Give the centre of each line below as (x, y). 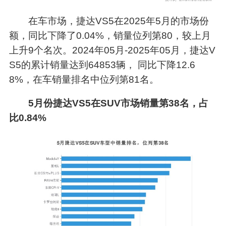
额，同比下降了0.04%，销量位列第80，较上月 (110, 35)
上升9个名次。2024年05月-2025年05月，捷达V (112, 50)
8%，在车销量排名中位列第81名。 (84, 79)
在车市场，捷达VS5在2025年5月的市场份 (119, 21)
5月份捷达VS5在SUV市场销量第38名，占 (119, 103)
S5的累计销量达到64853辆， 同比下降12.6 (102, 65)
